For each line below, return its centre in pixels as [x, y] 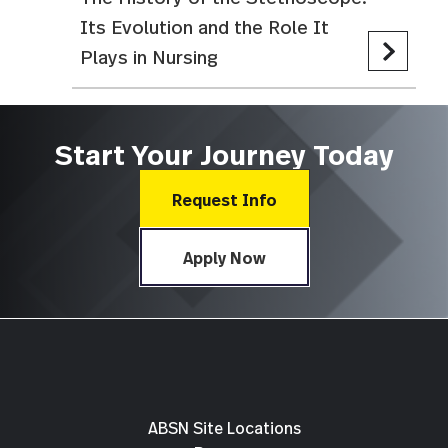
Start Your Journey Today [224, 154]
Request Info [224, 198]
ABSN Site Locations [224, 428]
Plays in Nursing [149, 56]
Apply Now [224, 256]
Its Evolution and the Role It [204, 26]
